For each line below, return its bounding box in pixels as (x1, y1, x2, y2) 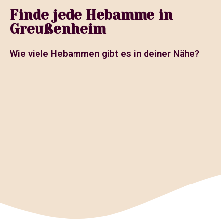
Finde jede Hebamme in (10, 7, 173, 24)
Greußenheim (10, 21, 106, 37)
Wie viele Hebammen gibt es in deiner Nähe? (10, 48, 200, 60)
